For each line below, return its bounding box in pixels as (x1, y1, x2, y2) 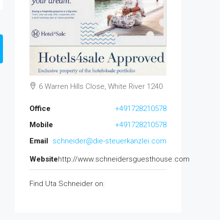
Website (29, 155, 58, 164)
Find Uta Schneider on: (29, 179, 105, 189)
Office (29, 104, 51, 113)
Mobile (29, 120, 53, 130)
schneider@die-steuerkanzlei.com (53, 137, 166, 146)
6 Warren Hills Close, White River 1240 (37, 82, 163, 91)
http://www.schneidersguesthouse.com (58, 155, 190, 164)
